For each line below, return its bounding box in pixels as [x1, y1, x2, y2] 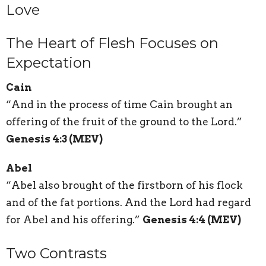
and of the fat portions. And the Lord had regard [6, 197, 251, 209]
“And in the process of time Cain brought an [6, 99, 233, 111]
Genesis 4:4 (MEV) [142, 214, 241, 226]
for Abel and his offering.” [6, 214, 142, 226]
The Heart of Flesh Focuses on [6, 34, 218, 52]
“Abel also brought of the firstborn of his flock [6, 179, 243, 192]
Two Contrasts [6, 245, 107, 262]
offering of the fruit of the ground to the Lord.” [6, 116, 242, 128]
